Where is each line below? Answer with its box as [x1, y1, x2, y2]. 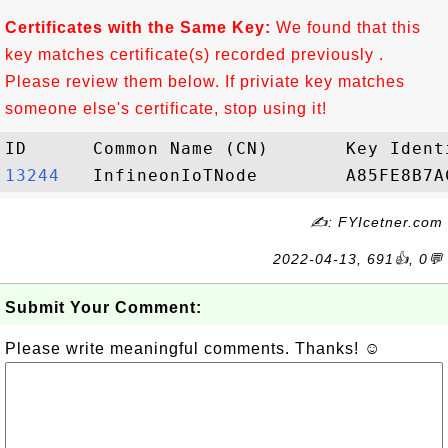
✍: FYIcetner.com [310, 214, 443, 230]
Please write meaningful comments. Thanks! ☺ [5, 340, 381, 357]
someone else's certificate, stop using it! [5, 100, 327, 117]
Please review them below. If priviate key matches [5, 73, 405, 90]
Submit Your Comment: [5, 299, 202, 316]
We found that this [271, 19, 421, 36]
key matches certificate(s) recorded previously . [5, 46, 384, 63]
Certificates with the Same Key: [5, 19, 271, 36]
